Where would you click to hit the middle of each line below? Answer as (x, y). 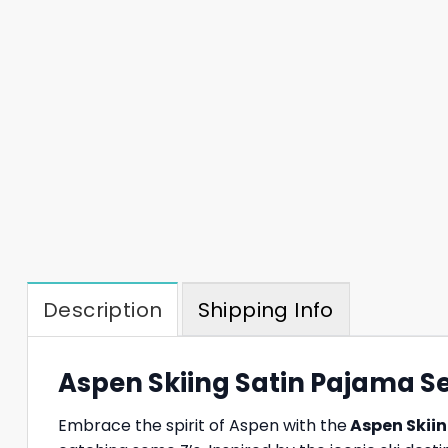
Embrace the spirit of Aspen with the (202, 425)
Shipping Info (265, 310)
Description (103, 310)
